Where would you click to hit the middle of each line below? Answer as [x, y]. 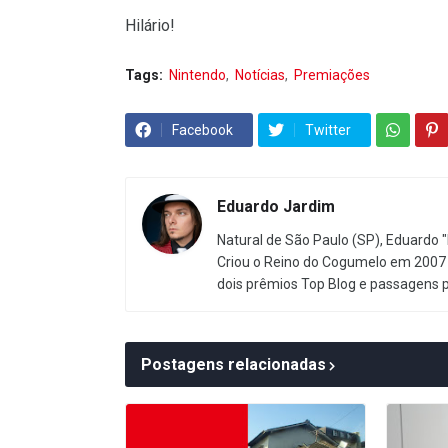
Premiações [332, 75]
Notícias [260, 75]
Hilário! [150, 26]
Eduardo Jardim [276, 207]
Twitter [328, 130]
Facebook [202, 130]
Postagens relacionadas [233, 365]
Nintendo [197, 75]
